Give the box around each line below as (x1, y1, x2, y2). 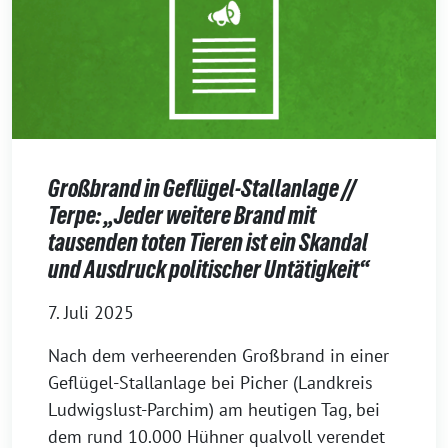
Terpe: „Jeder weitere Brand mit (48, 201, 316, 229)
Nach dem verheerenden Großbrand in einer (48, 343, 389, 367)
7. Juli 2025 (48, 300, 134, 324)
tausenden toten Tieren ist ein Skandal (48, 228, 368, 256)
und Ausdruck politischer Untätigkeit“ (48, 255, 369, 283)
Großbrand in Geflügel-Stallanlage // (48, 174, 356, 202)
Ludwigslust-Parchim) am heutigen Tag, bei (48, 397, 380, 421)
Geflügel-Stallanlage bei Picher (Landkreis (48, 370, 373, 394)
